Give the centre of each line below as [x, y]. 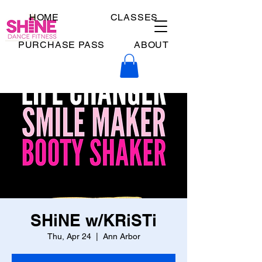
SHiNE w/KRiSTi [94, 220]
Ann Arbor [121, 236]
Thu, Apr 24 [69, 236]
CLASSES [134, 17]
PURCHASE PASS [61, 45]
